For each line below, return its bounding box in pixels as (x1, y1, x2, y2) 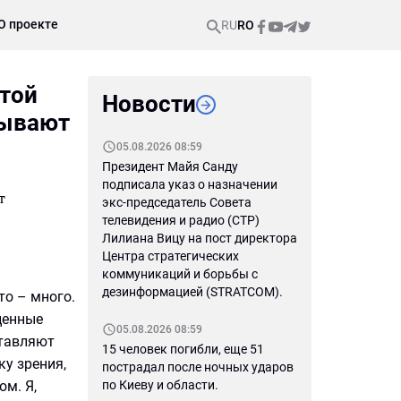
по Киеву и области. (102, 378, 218, 392)
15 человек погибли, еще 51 (102, 342, 264, 356)
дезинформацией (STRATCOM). (102, 285, 283, 299)
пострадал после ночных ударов (102, 360, 294, 374)
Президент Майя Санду (102, 159, 238, 174)
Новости (102, 90, 196, 117)
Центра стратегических (102, 249, 239, 263)
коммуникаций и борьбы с (102, 267, 258, 281)
